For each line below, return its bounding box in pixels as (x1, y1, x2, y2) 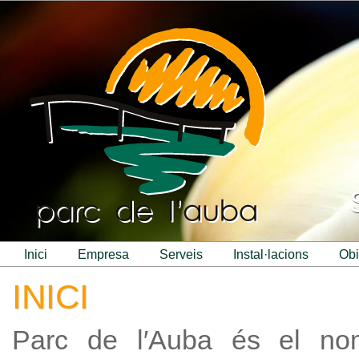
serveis (168, 248, 203, 261)
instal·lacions (236, 248, 309, 261)
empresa (87, 248, 129, 261)
